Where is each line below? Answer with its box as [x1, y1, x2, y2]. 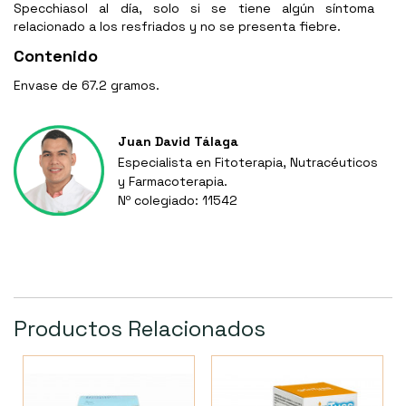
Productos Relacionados [14, 314, 266, 343]
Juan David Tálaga [118, 133, 238, 150]
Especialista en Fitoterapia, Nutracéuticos [118, 154, 378, 171]
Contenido [14, 45, 98, 67]
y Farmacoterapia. [118, 173, 227, 190]
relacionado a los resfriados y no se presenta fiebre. [14, 18, 341, 35]
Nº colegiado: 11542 [118, 192, 237, 209]
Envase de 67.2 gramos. [14, 77, 159, 94]
